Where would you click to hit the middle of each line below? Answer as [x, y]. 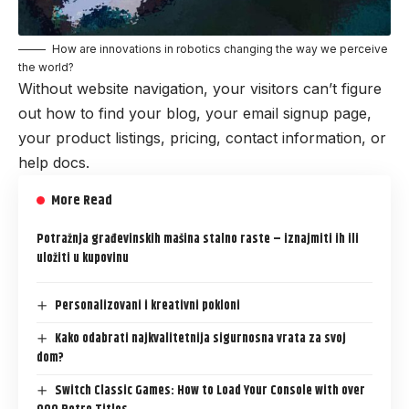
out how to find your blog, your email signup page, [195, 113]
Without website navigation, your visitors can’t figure [200, 88]
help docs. [54, 162]
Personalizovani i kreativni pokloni [147, 305]
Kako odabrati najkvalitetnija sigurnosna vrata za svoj [200, 338]
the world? [46, 67]
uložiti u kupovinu [83, 258]
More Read [82, 200]
